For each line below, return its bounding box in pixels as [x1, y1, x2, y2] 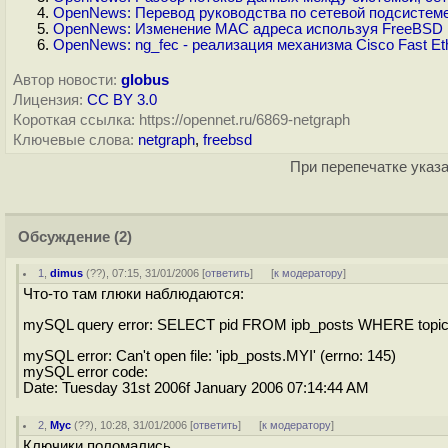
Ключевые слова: [13, 132, 134, 148]
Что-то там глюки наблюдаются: [23, 286, 244, 302]
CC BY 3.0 [87, 92, 157, 108]
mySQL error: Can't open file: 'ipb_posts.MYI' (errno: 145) [23, 347, 396, 364]
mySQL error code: [23, 363, 148, 380]
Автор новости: [13, 72, 117, 88]
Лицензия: [13, 92, 83, 108]
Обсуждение [18, 229, 110, 245]
